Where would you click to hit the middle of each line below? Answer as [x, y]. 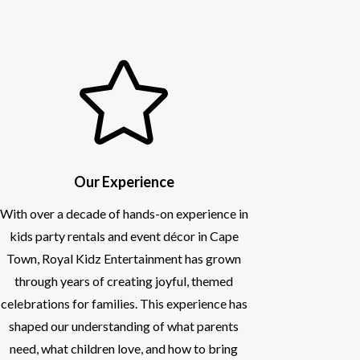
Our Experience [124, 181]
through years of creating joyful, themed [124, 280]
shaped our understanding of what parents [124, 325]
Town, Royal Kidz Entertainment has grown [124, 258]
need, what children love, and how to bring [124, 348]
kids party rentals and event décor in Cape [124, 235]
